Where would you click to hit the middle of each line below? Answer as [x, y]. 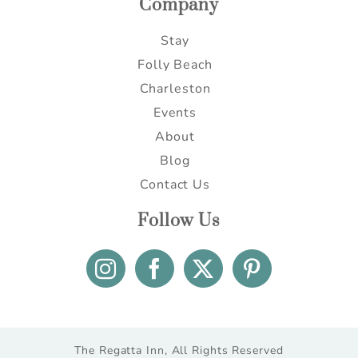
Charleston [175, 89]
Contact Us [175, 185]
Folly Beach [175, 65]
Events [175, 113]
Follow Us [179, 221]
